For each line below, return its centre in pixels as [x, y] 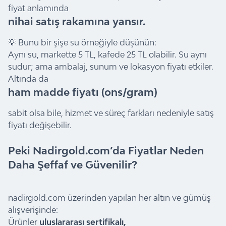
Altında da [28, 78]
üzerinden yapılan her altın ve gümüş [138, 197]
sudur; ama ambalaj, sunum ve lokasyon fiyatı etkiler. [111, 66]
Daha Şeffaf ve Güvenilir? [73, 164]
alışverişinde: [33, 210]
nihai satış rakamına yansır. [77, 21]
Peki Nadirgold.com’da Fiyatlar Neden [106, 150]
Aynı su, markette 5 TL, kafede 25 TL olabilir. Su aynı [107, 54]
